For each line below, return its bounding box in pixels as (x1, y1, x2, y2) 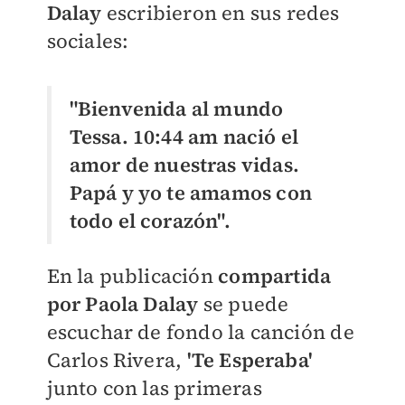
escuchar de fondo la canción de (46, 317, 354, 345)
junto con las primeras (46, 373, 262, 401)
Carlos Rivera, (46, 345, 187, 373)
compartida (218, 261, 332, 289)
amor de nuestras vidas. (69, 150, 300, 178)
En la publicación (46, 261, 219, 289)
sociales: (46, 26, 134, 54)
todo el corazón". (69, 206, 231, 234)
